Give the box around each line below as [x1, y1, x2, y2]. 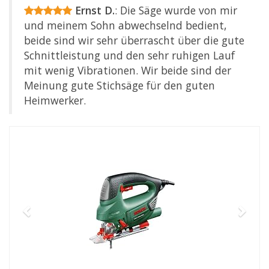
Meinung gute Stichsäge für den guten [24, 78, 215, 92]
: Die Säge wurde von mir [115, 3, 237, 17]
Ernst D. [75, 3, 115, 17]
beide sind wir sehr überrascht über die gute [24, 33, 244, 47]
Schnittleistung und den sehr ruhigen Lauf [24, 48, 235, 62]
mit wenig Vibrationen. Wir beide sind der [24, 63, 231, 77]
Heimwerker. [24, 93, 86, 107]
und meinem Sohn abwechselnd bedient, [24, 18, 227, 32]
